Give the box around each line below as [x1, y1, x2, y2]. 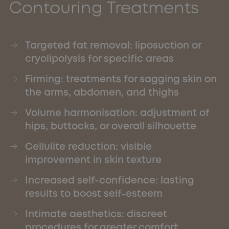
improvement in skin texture [25, 153, 162, 167]
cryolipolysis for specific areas [25, 52, 174, 65]
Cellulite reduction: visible [25, 140, 152, 153]
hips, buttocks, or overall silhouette [25, 119, 196, 133]
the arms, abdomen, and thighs [25, 85, 179, 99]
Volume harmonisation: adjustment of [25, 106, 210, 120]
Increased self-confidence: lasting [25, 173, 194, 187]
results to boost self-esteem [25, 187, 163, 200]
